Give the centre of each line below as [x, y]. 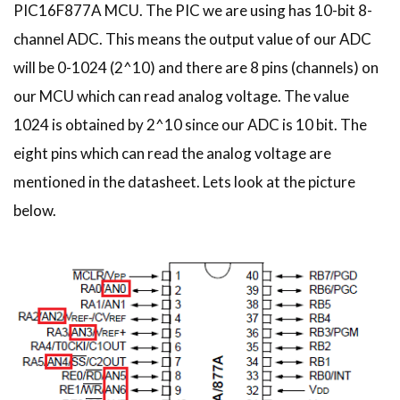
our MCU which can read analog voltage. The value [181, 96]
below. [35, 211]
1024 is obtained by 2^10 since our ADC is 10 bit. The [190, 125]
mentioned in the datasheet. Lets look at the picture [184, 182]
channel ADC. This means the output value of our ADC [192, 39]
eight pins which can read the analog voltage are [172, 154]
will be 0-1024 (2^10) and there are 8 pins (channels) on [196, 68]
